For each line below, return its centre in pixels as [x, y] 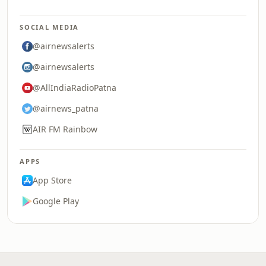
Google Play [56, 201]
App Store [52, 180]
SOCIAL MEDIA [50, 27]
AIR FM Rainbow [65, 129]
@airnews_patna [66, 108]
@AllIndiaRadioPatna [75, 88]
